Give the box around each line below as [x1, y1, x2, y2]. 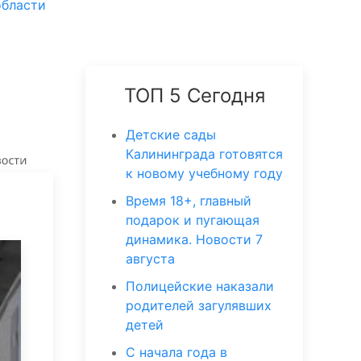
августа [126, 251, 175, 267]
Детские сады [126, 127, 216, 143]
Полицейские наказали [126, 278, 274, 294]
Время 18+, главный [126, 193, 251, 209]
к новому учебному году [126, 165, 283, 181]
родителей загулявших [126, 297, 272, 313]
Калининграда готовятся [126, 146, 283, 162]
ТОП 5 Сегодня [123, 84, 265, 107]
